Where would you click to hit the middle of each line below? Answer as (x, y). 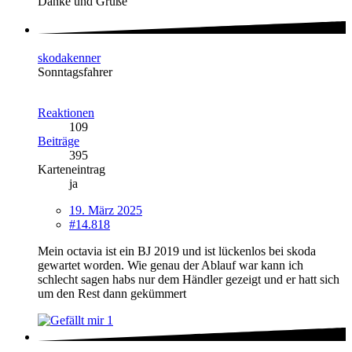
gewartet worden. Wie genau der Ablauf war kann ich (170, 266)
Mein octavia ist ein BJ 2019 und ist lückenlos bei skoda (177, 251)
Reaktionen (66, 113)
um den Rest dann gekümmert (112, 294)
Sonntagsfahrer (75, 72)
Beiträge (59, 141)
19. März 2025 (106, 211)
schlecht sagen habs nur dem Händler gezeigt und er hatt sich (189, 280)
